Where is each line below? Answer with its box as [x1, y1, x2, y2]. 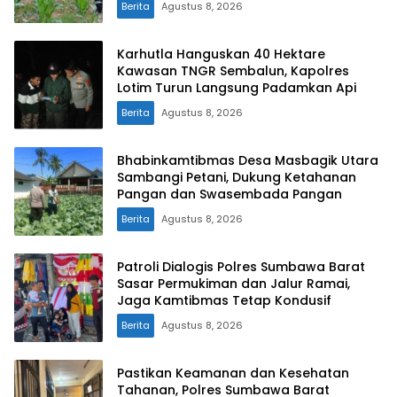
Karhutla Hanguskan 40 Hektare [117, 44, 325, 63]
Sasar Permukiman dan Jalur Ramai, [117, 274, 350, 292]
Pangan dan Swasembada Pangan [117, 184, 342, 203]
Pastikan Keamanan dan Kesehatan [117, 363, 349, 382]
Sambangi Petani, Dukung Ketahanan [117, 167, 356, 186]
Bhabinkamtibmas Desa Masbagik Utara [117, 151, 378, 169]
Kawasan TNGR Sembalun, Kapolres [117, 61, 349, 80]
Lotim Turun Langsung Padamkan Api [117, 78, 356, 97]
